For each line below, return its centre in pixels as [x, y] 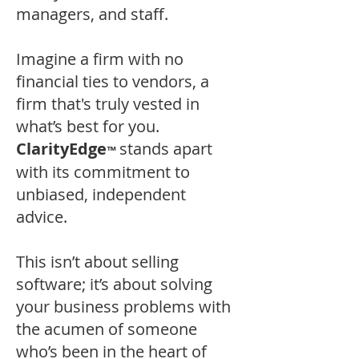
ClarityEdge [61, 149]
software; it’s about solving [114, 284]
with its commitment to [103, 172]
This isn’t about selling [97, 262]
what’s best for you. [88, 126]
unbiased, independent [101, 194]
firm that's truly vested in [108, 104]
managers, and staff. [92, 14]
